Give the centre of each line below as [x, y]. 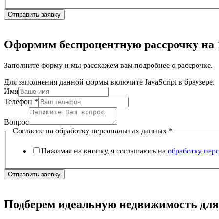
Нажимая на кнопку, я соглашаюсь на [104, 151]
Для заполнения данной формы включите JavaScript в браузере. [109, 82]
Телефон [19, 101]
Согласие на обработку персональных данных [91, 131]
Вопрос [16, 122]
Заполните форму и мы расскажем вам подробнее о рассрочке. [108, 65]
